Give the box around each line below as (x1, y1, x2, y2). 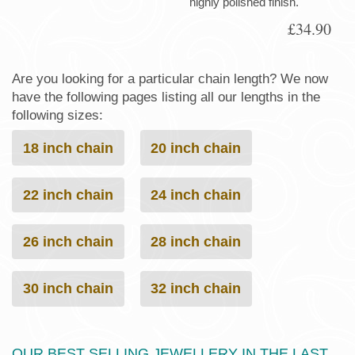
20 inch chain (151, 139, 242, 156)
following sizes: (12, 107, 103, 123)
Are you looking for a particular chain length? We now (12, 71, 328, 86)
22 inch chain (22, 185, 113, 203)
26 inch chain (22, 233, 113, 250)
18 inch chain (22, 139, 113, 156)
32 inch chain (151, 280, 242, 297)
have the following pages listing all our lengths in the (12, 89, 320, 105)
